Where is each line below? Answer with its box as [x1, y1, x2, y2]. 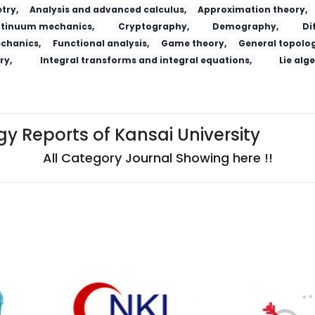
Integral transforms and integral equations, [39, 54, 252, 67]
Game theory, [161, 37, 227, 50]
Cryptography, [117, 20, 189, 33]
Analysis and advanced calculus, [30, 4, 187, 16]
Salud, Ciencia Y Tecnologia [155, 263, 304, 280]
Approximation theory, [198, 4, 308, 16]
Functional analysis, [53, 37, 150, 50]
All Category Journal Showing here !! [42, 149, 273, 167]
